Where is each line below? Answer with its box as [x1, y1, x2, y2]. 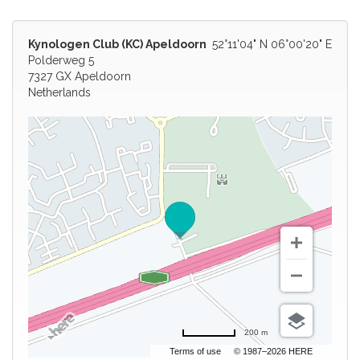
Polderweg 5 [28, 54, 94, 67]
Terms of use [170, 346, 221, 357]
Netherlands [28, 86, 91, 100]
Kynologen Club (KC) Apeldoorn [28, 38, 207, 51]
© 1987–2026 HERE [234, 346, 313, 357]
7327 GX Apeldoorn [28, 70, 131, 84]
